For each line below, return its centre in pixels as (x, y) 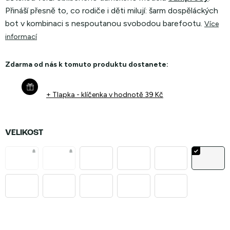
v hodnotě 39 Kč (136, 95)
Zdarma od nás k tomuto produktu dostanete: (87, 64)
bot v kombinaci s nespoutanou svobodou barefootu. (104, 23)
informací (21, 37)
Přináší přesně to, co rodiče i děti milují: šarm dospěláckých (112, 11)
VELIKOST (24, 133)
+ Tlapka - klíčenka (78, 95)
